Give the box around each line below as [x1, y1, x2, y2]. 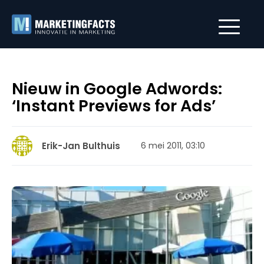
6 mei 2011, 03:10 [141, 140, 205, 151]
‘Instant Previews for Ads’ [12, 95, 216, 117]
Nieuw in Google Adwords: [12, 78, 222, 100]
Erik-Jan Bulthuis [42, 140, 120, 152]
